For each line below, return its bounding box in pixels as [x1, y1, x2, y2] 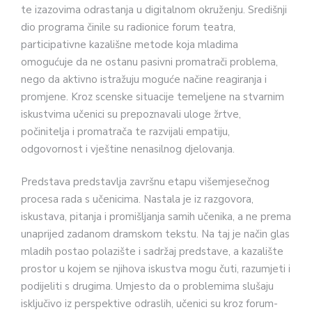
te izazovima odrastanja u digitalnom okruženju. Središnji [21, 2, 287, 17]
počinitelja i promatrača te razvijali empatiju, [21, 124, 230, 139]
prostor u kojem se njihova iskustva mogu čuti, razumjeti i [21, 262, 290, 276]
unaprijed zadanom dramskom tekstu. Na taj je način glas [21, 227, 290, 242]
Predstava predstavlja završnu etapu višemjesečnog [21, 175, 270, 189]
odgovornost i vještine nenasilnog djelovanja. [21, 141, 235, 156]
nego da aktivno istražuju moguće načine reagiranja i [21, 72, 267, 86]
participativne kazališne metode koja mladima [21, 37, 238, 52]
